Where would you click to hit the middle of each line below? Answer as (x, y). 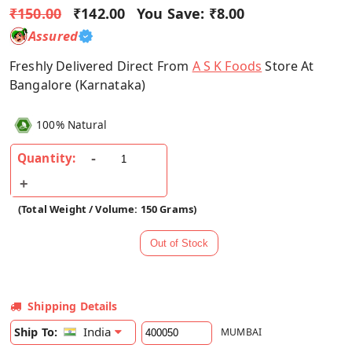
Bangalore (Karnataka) (78, 84)
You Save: (171, 13)
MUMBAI (242, 332)
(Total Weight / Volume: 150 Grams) (108, 209)
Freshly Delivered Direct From (101, 66)
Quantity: (47, 158)
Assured (53, 36)
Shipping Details (73, 306)
